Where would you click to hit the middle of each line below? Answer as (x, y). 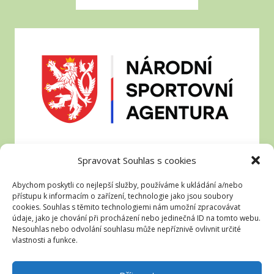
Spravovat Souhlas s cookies (137, 160)
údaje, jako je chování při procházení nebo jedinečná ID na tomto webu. (136, 218)
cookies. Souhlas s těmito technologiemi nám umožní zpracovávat (126, 207)
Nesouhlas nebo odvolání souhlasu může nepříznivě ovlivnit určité (127, 229)
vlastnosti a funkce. (45, 240)
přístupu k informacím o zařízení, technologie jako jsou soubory (123, 196)
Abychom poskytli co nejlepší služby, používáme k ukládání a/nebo (128, 185)
